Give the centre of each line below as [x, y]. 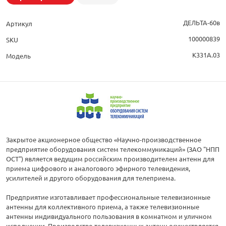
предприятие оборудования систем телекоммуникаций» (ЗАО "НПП [113, 149]
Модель [18, 56]
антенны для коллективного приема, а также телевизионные [103, 207]
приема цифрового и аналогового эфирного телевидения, [98, 168]
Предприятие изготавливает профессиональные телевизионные [108, 197]
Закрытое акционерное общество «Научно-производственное [104, 140]
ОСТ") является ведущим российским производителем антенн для [110, 159]
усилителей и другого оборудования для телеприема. [91, 178]
